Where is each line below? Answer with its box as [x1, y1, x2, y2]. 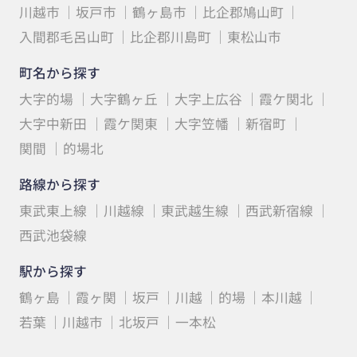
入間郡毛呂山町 [18, 26, 114, 46]
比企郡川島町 [129, 26, 211, 46]
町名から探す [18, 62, 100, 82]
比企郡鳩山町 [202, 2, 284, 22]
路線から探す [18, 175, 100, 194]
